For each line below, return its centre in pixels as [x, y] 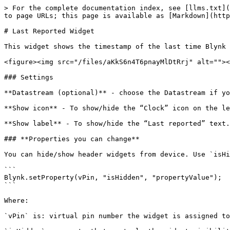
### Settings [29, 77]
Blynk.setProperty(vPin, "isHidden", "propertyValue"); [113, 177]
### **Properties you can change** [72, 139]
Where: [16, 200]
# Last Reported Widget [49, 31]
